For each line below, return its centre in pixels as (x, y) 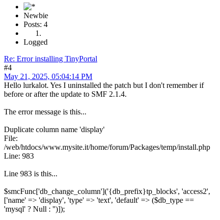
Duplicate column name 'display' (54, 129)
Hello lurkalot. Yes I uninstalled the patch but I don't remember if (104, 85)
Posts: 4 (36, 24)
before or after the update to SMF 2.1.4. (65, 94)
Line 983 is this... (31, 173)
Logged (36, 42)
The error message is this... (45, 111)
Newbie (36, 15)
